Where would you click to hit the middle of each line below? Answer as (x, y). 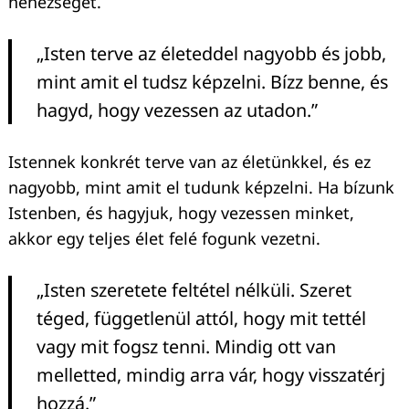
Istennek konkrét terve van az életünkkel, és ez (189, 161)
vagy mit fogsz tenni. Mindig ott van (186, 346)
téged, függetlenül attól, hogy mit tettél (201, 318)
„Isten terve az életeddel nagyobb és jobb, (211, 53)
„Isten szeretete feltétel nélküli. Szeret (194, 289)
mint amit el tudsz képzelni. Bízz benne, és (212, 81)
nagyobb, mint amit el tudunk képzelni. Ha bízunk (201, 187)
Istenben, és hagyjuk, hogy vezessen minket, (181, 212)
